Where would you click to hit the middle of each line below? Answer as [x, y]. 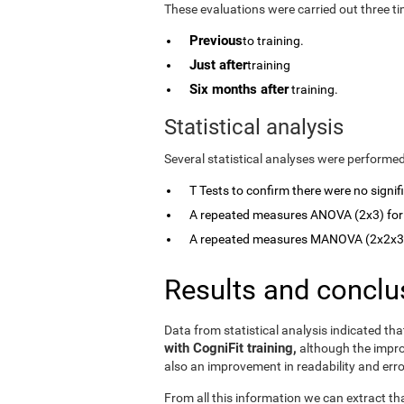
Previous [216, 40]
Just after [218, 64]
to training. [273, 40]
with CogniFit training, [230, 348]
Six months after [239, 89]
